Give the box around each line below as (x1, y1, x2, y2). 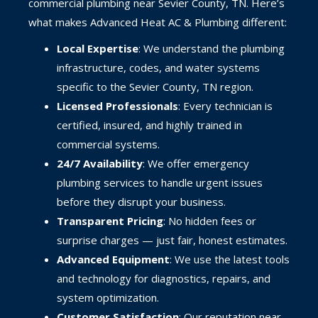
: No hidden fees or (163, 213, 256, 228)
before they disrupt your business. (57, 194, 226, 209)
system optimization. (57, 290, 159, 305)
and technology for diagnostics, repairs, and (57, 270, 270, 285)
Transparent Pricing (57, 213, 163, 228)
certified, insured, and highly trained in (57, 117, 242, 132)
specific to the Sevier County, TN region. (57, 79, 253, 94)
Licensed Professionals (57, 98, 178, 113)
